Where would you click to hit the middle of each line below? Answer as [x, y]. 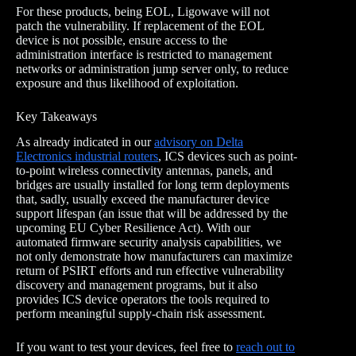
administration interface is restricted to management [144, 54]
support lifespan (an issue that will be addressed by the [152, 214]
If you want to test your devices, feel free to [126, 347]
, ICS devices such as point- [228, 157]
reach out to [265, 347]
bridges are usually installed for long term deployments [153, 185]
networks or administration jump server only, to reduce [152, 68]
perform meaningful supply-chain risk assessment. [141, 314]
